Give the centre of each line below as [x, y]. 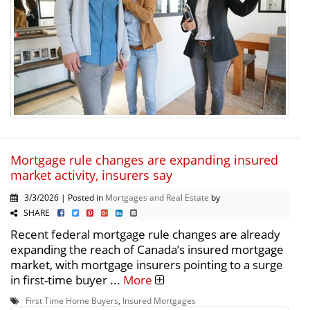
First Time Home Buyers [72, 301]
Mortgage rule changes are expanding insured [144, 160]
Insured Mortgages [159, 301]
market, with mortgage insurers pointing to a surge [147, 265]
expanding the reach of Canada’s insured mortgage [147, 250]
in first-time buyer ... [67, 280]
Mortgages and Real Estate [157, 198]
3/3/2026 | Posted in [62, 198]
